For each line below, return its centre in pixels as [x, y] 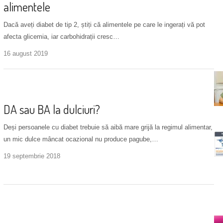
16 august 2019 [25, 53]
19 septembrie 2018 [32, 156]
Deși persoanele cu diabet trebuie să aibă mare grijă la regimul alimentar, [108, 127]
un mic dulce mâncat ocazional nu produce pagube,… [81, 139]
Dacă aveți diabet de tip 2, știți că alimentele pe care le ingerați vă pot [104, 24]
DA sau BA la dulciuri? [52, 109]
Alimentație [24, 89]
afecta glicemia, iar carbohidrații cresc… [61, 36]
